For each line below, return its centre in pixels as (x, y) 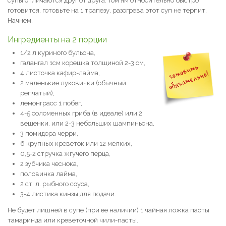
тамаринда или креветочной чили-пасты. (73, 220)
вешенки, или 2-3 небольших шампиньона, (87, 123)
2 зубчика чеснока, (49, 164)
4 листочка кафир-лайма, (60, 73)
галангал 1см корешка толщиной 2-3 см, (83, 63)
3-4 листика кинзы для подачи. (68, 194)
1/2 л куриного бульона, (58, 53)
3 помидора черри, (49, 133)
